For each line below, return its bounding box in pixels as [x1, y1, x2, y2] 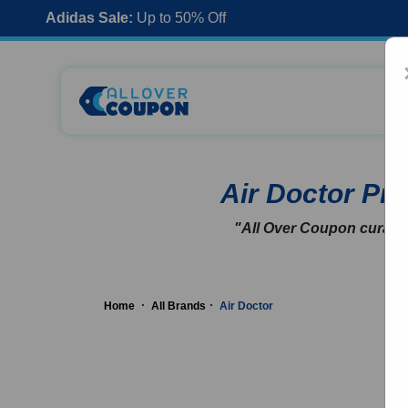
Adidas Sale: [46, 10, 133, 25]
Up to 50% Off [133, 10, 226, 25]
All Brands [151, 299, 206, 312]
